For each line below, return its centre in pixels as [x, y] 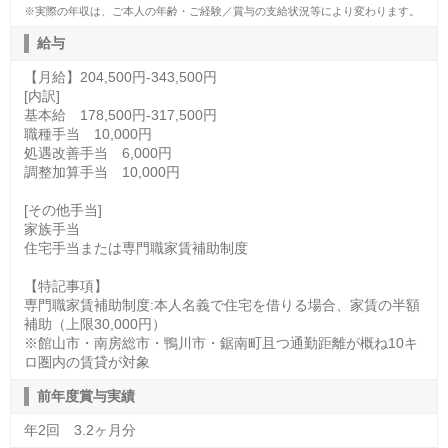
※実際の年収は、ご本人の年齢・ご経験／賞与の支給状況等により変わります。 [221, 10]
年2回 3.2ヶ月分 [79, 429]
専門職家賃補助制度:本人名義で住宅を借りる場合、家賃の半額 [221, 304]
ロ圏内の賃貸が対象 [86, 361]
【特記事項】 [65, 285]
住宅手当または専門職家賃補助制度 [135, 247]
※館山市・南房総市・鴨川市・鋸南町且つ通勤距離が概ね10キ [220, 342]
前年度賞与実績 [85, 395]
